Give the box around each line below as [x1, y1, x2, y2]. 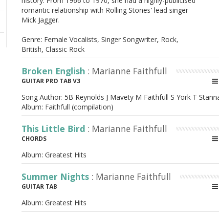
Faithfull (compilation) [45, 102, 113, 111]
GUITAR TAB [22, 182, 57, 191]
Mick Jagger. [22, 15, 60, 24]
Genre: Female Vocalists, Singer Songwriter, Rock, [22, 35, 178, 44]
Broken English [22, 65, 88, 77]
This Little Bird [22, 123, 88, 134]
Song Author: [22, 92, 65, 102]
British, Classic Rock [22, 44, 85, 54]
